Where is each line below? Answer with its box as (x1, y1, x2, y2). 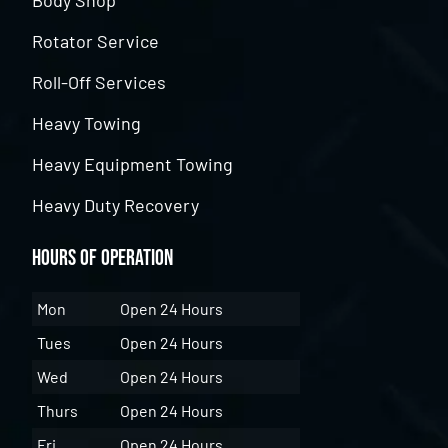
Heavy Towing (32, 112, 142, 135)
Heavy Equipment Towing (32, 153, 234, 176)
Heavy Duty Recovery (32, 194, 200, 217)
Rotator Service (32, 30, 160, 53)
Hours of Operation (32, 245, 174, 273)
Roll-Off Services (32, 71, 167, 94)
